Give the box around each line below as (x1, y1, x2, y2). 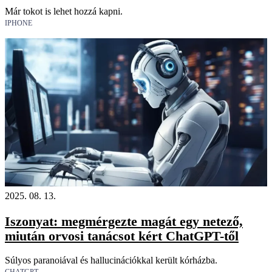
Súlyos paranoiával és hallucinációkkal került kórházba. (5, 255, 217, 266)
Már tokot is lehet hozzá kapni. (5, 6, 123, 17)
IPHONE (5, 19, 32, 28)
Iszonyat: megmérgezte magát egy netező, (5, 213, 243, 229)
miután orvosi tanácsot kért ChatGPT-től (5, 228, 239, 243)
